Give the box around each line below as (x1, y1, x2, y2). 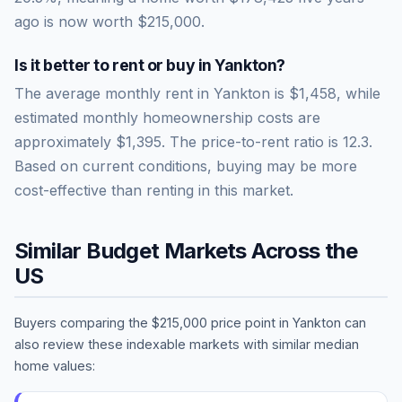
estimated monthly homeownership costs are (14, 108, 320, 127)
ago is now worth (14, 12, 137, 31)
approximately (14, 132, 116, 151)
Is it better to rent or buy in (14, 55, 215, 74)
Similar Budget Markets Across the (14, 237, 358, 264)
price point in (207, 314, 293, 330)
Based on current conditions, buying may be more (14, 156, 357, 175)
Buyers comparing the (14, 314, 152, 330)
